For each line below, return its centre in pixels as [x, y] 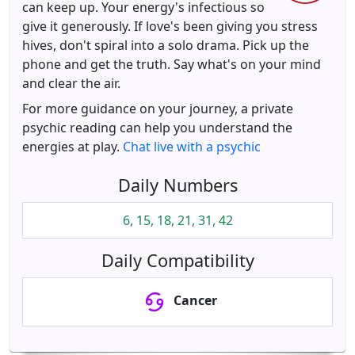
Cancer [195, 301]
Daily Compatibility [177, 260]
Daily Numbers [177, 185]
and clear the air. [71, 83]
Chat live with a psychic [192, 147]
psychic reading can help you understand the [157, 128]
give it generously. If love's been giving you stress [170, 26]
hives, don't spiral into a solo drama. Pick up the [166, 45]
